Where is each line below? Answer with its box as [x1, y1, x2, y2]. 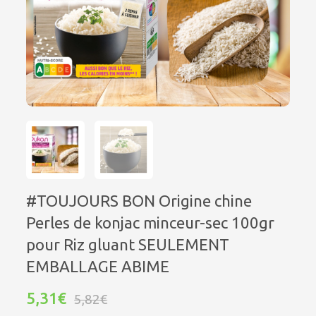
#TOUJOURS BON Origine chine [26, 191, 253, 209]
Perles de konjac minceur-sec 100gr [26, 213, 275, 231]
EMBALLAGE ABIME [26, 257, 170, 275]
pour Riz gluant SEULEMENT [26, 235, 230, 253]
